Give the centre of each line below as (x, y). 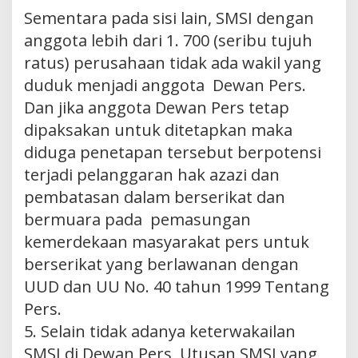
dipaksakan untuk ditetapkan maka (158, 129)
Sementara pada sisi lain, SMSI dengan (169, 18)
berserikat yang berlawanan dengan (161, 264)
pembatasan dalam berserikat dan (155, 197)
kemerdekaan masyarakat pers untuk (167, 241)
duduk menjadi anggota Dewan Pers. (165, 85)
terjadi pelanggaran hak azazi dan (152, 174)
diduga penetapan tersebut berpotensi (173, 152)
